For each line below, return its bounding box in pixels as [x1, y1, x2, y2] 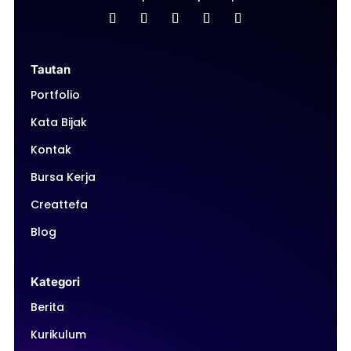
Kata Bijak [30, 114, 87, 130]
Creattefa [30, 197, 88, 212]
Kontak [30, 142, 71, 157]
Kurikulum [30, 327, 86, 342]
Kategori [30, 274, 80, 289]
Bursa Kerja [30, 169, 96, 185]
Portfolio [30, 87, 80, 103]
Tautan [30, 62, 71, 77]
